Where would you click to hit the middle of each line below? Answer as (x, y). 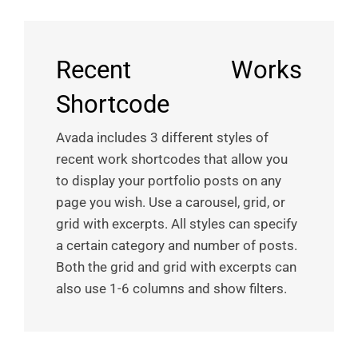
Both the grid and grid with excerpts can (176, 267)
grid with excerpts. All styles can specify (177, 223)
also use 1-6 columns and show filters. (171, 288)
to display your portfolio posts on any (169, 180)
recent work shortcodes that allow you (172, 159)
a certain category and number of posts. (177, 245)
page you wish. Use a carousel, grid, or (171, 202)
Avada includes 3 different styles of (162, 137)
